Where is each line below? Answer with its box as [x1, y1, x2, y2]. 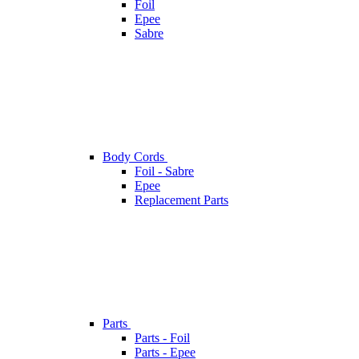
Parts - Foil [135, 331, 190, 345]
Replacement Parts [135, 193, 228, 208]
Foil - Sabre [135, 164, 194, 179]
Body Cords [103, 150, 167, 164]
